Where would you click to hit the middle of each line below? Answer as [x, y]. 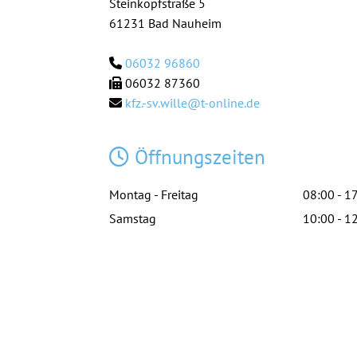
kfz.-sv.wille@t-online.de [192, 103]
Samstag [133, 218]
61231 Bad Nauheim [169, 23]
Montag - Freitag [154, 194]
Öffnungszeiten [197, 157]
